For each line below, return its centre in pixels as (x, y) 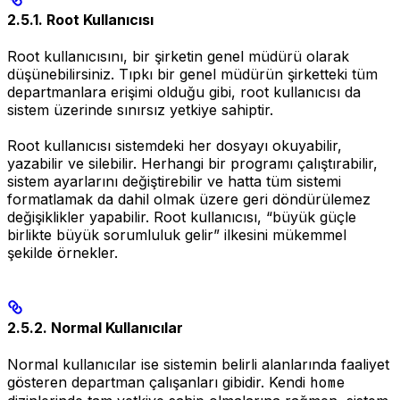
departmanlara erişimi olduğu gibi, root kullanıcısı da (184, 92)
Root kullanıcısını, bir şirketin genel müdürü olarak (178, 57)
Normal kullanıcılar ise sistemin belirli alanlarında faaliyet (198, 364)
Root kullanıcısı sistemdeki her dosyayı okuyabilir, (175, 146)
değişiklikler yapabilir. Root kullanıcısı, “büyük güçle (182, 217)
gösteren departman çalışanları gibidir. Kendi (158, 382)
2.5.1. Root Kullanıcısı (80, 20)
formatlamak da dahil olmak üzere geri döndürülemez (189, 200)
